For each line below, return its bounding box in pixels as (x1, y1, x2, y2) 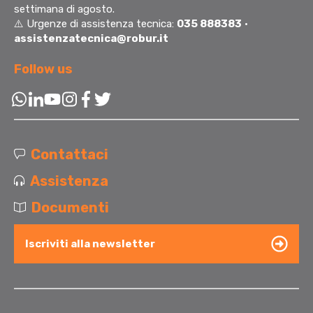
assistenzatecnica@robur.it (14, 32, 168, 45)
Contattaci (30, 146, 108, 163)
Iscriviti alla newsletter (25, 237, 155, 250)
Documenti (31, 199, 110, 217)
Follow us (14, 61, 73, 78)
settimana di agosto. (14, 3, 115, 16)
